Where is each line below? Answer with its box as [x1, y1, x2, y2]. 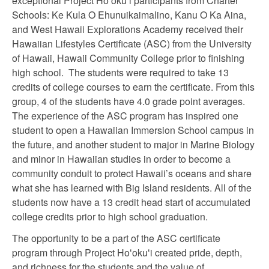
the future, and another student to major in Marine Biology [12, 138, 255, 151]
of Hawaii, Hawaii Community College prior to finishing [12, 51, 244, 65]
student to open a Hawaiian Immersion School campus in [12, 123, 254, 137]
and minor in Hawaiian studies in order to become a [12, 152, 231, 166]
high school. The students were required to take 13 [12, 65, 229, 79]
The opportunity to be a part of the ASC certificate [12, 231, 220, 245]
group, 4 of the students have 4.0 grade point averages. [12, 94, 247, 108]
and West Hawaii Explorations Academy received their [12, 22, 243, 36]
